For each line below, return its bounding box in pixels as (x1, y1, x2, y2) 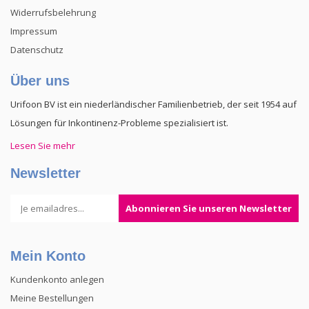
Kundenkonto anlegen (10, 272, 104, 286)
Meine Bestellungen (10, 291, 94, 304)
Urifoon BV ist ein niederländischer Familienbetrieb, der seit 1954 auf (10, 97, 297, 110)
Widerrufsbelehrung (10, 6, 96, 19)
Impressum (10, 24, 57, 37)
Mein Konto (10, 248, 86, 263)
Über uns (10, 72, 70, 88)
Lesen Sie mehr (10, 139, 75, 152)
